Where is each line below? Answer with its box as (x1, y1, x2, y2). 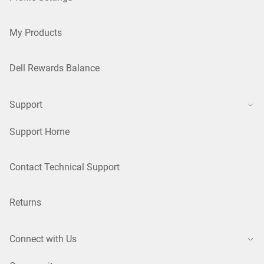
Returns (9, 197, 41, 209)
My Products (9, 27, 62, 39)
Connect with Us (9, 233, 77, 245)
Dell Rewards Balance (9, 62, 100, 74)
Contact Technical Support (9, 161, 120, 173)
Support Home (9, 126, 70, 138)
